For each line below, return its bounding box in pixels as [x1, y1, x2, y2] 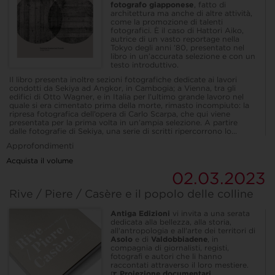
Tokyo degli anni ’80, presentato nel [110, 43, 244, 53]
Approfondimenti [6, 141, 74, 151]
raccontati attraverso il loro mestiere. [110, 260, 249, 270]
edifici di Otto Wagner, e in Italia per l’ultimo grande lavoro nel [9, 92, 244, 102]
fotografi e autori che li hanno [110, 252, 222, 261]
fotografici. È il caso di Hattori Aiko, [110, 26, 244, 36]
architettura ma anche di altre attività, [110, 9, 252, 18]
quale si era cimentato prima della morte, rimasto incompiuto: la [9, 101, 249, 110]
